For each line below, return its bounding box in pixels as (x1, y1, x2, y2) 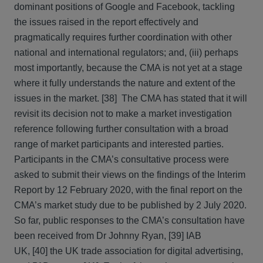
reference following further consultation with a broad (14, 124, 228, 134)
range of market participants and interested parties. (14, 139, 226, 149)
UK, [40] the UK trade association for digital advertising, (14, 246, 243, 256)
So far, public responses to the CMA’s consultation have (14, 215, 245, 225)
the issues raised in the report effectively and (14, 17, 198, 27)
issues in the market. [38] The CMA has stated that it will (14, 93, 247, 103)
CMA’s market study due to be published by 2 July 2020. (14, 200, 249, 210)
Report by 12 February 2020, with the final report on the (14, 185, 242, 195)
